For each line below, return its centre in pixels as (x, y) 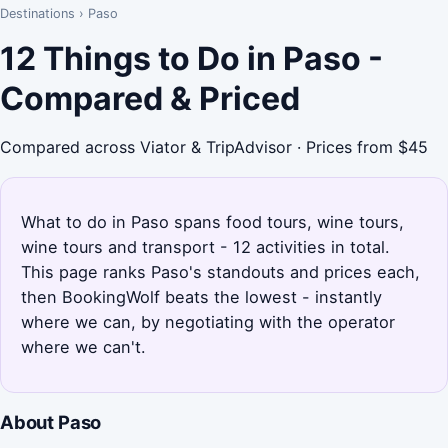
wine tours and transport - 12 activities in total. (205, 246)
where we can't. (83, 346)
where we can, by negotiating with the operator (208, 321)
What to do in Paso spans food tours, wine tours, (212, 221)
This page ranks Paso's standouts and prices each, (220, 271)
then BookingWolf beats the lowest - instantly (201, 296)
